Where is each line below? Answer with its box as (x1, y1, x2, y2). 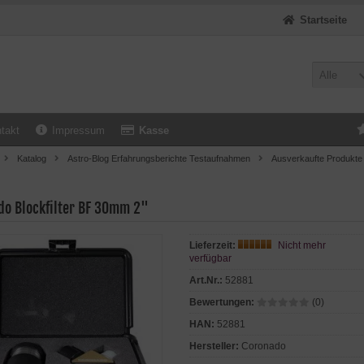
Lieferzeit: (188, 240, 236, 251)
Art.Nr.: (188, 275, 223, 286)
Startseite (300, 14, 347, 26)
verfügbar (188, 253, 232, 264)
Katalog (17, 154, 46, 163)
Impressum (52, 124, 105, 136)
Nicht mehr (277, 240, 326, 251)
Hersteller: (188, 340, 239, 352)
